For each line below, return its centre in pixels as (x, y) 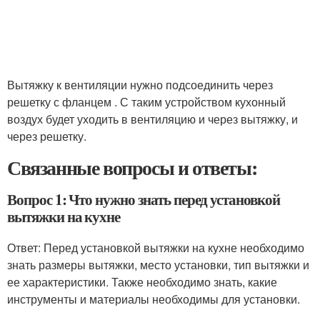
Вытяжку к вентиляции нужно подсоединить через (140, 85)
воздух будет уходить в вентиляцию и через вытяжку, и (152, 119)
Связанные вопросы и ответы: (132, 167)
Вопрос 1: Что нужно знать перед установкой (144, 199)
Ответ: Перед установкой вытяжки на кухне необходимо (156, 247)
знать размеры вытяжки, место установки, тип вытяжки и (158, 265)
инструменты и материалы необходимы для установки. (154, 299)
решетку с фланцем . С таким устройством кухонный (146, 102)
